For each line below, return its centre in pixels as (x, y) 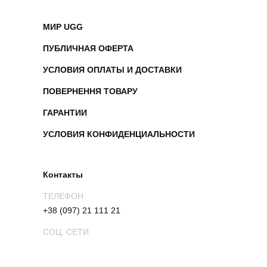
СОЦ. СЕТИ (66, 232)
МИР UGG (63, 27)
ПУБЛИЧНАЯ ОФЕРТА (88, 48)
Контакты (63, 175)
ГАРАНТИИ (65, 113)
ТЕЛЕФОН (63, 196)
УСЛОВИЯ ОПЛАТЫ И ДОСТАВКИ (112, 70)
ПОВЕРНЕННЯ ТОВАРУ (90, 91)
